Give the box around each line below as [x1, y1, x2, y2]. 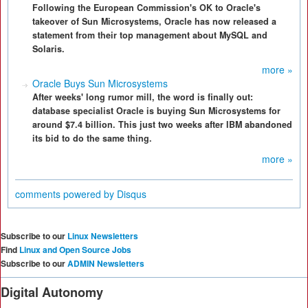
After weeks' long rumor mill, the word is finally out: [32, 91, 253, 103]
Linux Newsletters [67, 230, 138, 242]
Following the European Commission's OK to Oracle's [32, 1, 261, 14]
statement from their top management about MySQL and [32, 29, 267, 41]
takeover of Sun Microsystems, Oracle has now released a [32, 15, 276, 27]
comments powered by [15, 187, 117, 201]
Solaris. [32, 43, 65, 55]
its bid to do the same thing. [32, 132, 152, 144]
